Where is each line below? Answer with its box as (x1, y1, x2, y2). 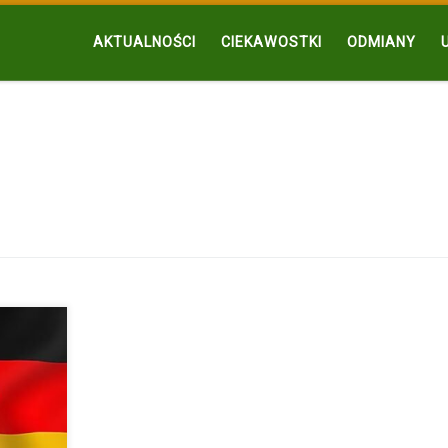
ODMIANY (346, 34, 416, 51)
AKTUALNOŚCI (92, 34, 196, 51)
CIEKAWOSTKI (220, 34, 322, 51)
